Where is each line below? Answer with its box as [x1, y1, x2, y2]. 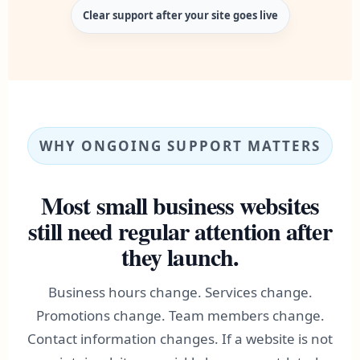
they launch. [121, 239, 239, 274]
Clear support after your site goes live [82, 8, 278, 22]
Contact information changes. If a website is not [27, 329, 333, 348]
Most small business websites [41, 187, 319, 223]
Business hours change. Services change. [47, 283, 313, 301]
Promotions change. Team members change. [35, 306, 325, 325]
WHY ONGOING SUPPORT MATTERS [39, 137, 321, 155]
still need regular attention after [28, 213, 332, 248]
